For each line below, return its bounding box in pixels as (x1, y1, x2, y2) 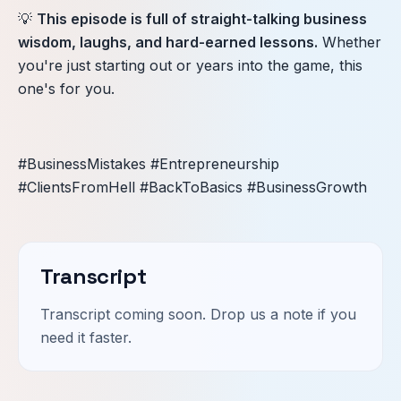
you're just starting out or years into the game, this (18, 55, 363, 74)
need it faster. (40, 328, 132, 346)
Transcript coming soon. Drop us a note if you (40, 304, 356, 323)
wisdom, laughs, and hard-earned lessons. (18, 32, 318, 51)
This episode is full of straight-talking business (37, 9, 367, 28)
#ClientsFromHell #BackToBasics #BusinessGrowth (18, 177, 367, 196)
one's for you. (18, 79, 115, 98)
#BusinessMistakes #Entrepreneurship (18, 154, 279, 173)
